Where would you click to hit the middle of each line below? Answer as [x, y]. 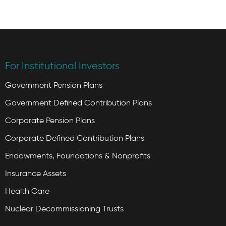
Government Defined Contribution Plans [78, 103]
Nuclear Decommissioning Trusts [64, 209]
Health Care [27, 191]
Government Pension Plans [54, 85]
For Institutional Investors [62, 66]
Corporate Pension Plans [50, 120]
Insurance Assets [36, 173]
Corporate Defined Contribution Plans [75, 138]
